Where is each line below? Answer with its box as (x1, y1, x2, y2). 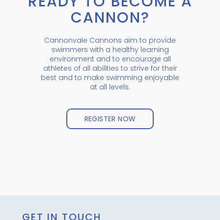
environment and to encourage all (49, 54, 171, 64)
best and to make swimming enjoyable (41, 72, 179, 82)
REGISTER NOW (84, 114, 136, 124)
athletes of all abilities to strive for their (43, 63, 177, 73)
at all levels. (90, 82, 130, 92)
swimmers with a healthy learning (51, 44, 169, 55)
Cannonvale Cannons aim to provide (44, 35, 176, 45)
